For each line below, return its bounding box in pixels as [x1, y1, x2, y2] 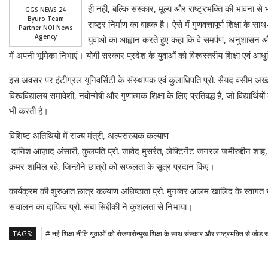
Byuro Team [27, 14, 64, 23]
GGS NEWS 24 [25, 5, 66, 14]
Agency [34, 32, 57, 41]
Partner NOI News [18, 23, 73, 32]
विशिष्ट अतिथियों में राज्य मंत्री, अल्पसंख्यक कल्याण [9, 129, 171, 141]
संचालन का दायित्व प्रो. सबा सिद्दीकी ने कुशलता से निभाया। [9, 200, 193, 212]
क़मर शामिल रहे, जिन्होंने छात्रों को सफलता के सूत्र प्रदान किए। [9, 160, 215, 172]
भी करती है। [9, 104, 48, 117]
